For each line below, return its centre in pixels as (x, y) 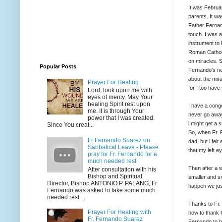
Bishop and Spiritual (115, 176)
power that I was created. (121, 118)
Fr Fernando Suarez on (119, 140)
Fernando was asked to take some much (101, 190)
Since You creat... (70, 125)
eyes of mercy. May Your (120, 97)
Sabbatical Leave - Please (123, 147)
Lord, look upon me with (120, 90)
